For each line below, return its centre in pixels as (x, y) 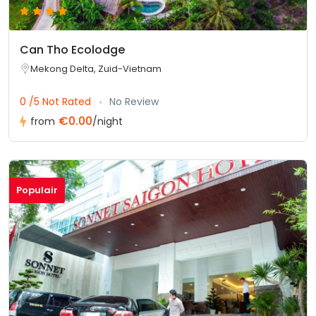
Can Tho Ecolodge (72, 49)
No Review (134, 101)
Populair (37, 190)
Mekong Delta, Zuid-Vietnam (96, 68)
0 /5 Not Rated (57, 101)
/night (108, 121)
